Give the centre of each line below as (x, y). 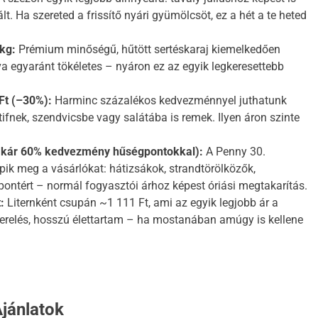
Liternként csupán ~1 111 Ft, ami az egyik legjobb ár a (141, 203)
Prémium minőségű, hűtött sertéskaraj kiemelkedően (148, 50)
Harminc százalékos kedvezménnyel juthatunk (169, 101)
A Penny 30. (234, 152)
